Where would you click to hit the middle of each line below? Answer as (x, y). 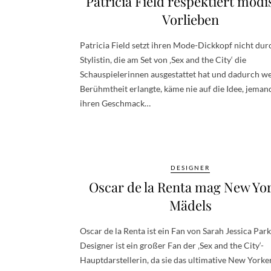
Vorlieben (190, 19)
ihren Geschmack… (115, 103)
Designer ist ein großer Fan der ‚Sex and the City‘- (172, 245)
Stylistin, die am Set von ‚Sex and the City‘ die (163, 59)
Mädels (190, 205)
